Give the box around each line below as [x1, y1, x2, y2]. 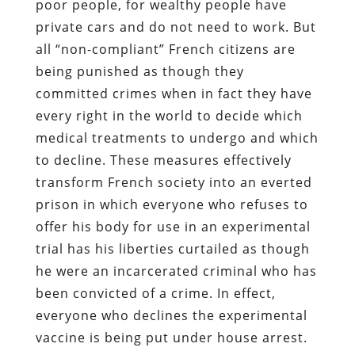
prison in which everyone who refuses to [35, 195, 308, 213]
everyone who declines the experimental [35, 306, 307, 324]
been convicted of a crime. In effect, [35, 284, 276, 302]
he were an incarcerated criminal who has [35, 261, 317, 280]
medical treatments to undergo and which [35, 128, 319, 147]
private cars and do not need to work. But [35, 17, 316, 36]
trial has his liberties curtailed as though [35, 239, 310, 258]
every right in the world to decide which [35, 106, 303, 124]
